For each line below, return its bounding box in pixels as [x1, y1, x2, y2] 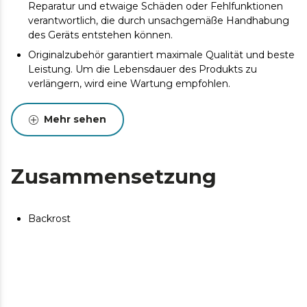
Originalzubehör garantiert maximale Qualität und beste [28, 49, 295, 61]
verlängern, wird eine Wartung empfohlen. [28, 77, 230, 90]
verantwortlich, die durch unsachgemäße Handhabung [28, 14, 289, 27]
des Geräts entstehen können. [28, 29, 173, 41]
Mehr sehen [44, 113, 106, 125]
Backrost [28, 212, 71, 225]
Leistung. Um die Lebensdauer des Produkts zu [28, 63, 257, 75]
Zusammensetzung [11, 164, 217, 188]
